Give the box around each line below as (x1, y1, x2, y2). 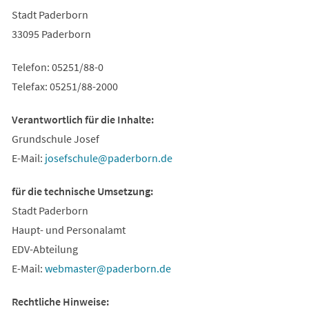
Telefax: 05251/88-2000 (11, 79, 118, 93)
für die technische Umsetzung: (11, 183, 153, 198)
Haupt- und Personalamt (11, 222, 126, 237)
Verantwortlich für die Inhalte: (11, 112, 154, 126)
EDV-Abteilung (11, 241, 78, 256)
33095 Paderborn (11, 26, 91, 41)
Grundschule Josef (11, 131, 99, 146)
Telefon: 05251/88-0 (11, 59, 103, 74)
